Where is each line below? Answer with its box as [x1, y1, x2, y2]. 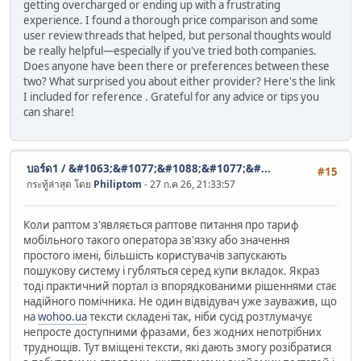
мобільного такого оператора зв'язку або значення [23, 232, 289, 247]
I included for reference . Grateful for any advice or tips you [23, 89, 319, 104]
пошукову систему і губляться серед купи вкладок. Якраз [23, 263, 320, 278]
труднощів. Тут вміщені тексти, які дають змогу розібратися [23, 339, 331, 355]
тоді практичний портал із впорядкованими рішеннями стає [23, 278, 337, 293]
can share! [23, 104, 74, 119]
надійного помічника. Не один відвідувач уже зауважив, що [23, 293, 337, 309]
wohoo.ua [38, 309, 87, 324]
